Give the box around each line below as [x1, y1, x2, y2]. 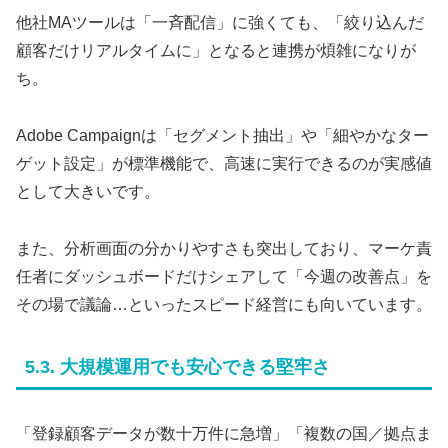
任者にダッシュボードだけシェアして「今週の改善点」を [16, 267, 432, 285]
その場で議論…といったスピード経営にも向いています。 [16, 295, 432, 313]
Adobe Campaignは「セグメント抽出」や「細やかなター [16, 126, 429, 144]
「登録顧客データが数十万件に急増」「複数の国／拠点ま [16, 424, 432, 442]
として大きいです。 [16, 182, 160, 200]
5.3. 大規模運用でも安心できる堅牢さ [25, 357, 330, 378]
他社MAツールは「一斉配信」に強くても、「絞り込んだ [16, 14, 424, 32]
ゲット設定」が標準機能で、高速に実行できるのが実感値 [16, 154, 432, 172]
